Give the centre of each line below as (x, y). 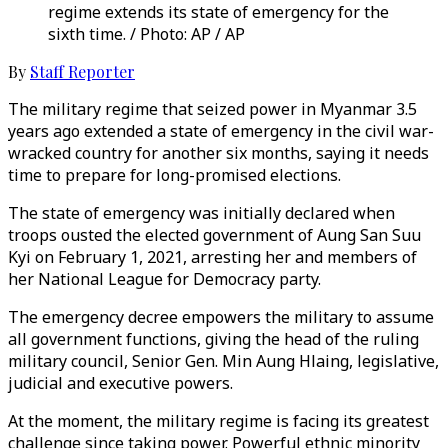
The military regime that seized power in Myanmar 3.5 (212, 109)
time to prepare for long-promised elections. (174, 175)
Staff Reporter (82, 71)
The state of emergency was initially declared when (201, 213)
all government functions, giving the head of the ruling (213, 339)
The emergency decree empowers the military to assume (221, 317)
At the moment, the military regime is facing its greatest (218, 421)
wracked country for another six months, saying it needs (218, 153)
